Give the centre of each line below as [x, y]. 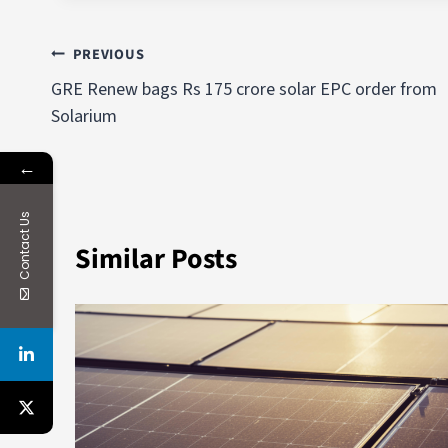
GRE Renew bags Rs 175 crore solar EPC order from [244, 89]
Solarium [84, 116]
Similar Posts [156, 258]
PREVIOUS [108, 54]
